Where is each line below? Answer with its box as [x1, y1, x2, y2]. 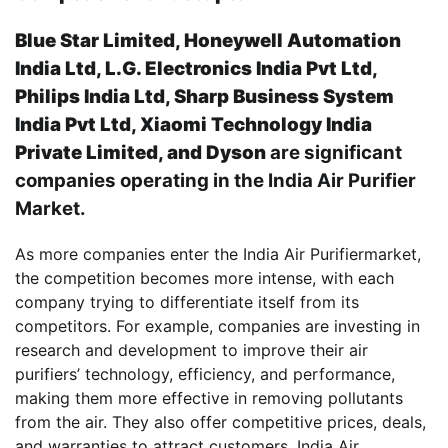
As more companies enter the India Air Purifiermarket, [15, 243, 421, 264]
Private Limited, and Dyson [15, 141, 266, 165]
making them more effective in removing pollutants [15, 387, 403, 408]
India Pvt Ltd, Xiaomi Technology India [15, 113, 372, 137]
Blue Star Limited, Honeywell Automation [15, 29, 401, 53]
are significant [266, 141, 402, 165]
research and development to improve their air [15, 339, 368, 360]
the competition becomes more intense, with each [15, 267, 394, 288]
